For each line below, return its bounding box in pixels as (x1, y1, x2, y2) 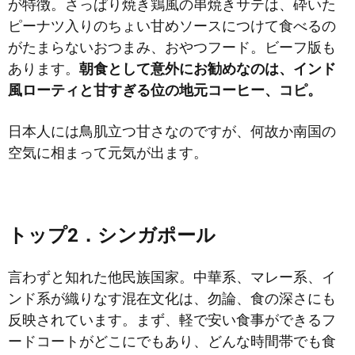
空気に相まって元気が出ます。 (8, 144, 208, 162)
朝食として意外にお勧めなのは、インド (79, 60, 336, 78)
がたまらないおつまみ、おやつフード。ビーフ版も (8, 39, 336, 56)
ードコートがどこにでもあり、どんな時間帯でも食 (8, 333, 336, 350)
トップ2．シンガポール (8, 224, 216, 247)
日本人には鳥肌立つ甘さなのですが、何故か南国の (8, 123, 336, 140)
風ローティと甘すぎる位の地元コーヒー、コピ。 (8, 82, 322, 99)
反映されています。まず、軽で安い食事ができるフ (8, 311, 336, 329)
